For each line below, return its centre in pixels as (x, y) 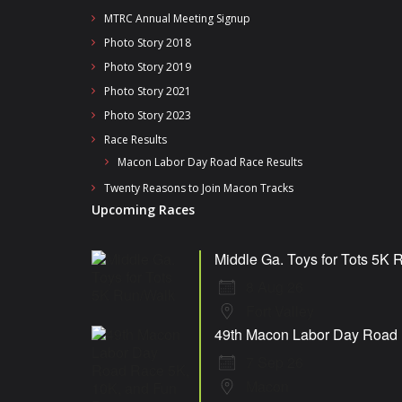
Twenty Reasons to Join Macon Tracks (199, 188)
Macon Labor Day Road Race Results (210, 162)
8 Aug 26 (275, 287)
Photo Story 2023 (148, 115)
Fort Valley (280, 311)
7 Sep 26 (275, 362)
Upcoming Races (143, 210)
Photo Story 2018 (148, 43)
